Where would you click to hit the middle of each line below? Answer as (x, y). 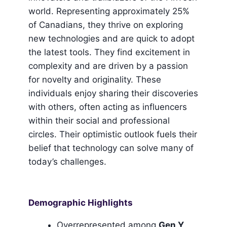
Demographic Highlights (81, 202)
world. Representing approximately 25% (109, 11)
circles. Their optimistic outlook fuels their (113, 134)
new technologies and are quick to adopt (111, 38)
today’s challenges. (67, 161)
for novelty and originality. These (95, 79)
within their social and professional (99, 120)
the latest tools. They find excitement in (109, 52)
